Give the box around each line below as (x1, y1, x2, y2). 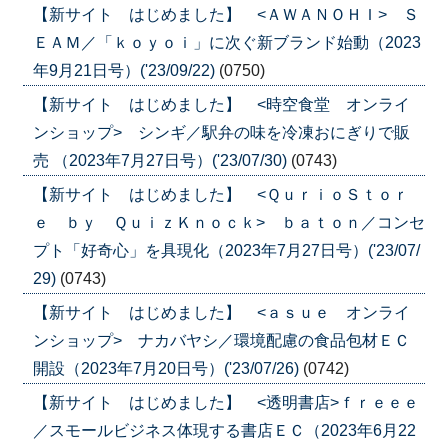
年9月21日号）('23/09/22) (32, 61, 219, 79)
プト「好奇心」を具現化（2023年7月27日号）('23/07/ (32, 241, 420, 259)
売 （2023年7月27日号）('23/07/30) (32, 151, 291, 169)
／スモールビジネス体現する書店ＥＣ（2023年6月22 (32, 421, 416, 439)
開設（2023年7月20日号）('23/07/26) (32, 359, 303, 377)
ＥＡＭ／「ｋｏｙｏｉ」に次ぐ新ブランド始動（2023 (32, 33, 421, 51)
